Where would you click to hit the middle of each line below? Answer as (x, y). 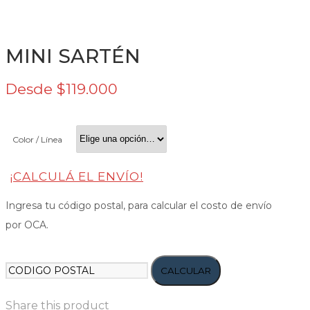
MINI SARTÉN (73, 56)
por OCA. (27, 225)
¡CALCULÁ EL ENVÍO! (76, 176)
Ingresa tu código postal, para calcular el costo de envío (139, 205)
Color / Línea (37, 140)
